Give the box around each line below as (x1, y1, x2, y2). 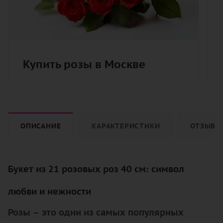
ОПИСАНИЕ (20, 120, 61, 130)
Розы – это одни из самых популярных (8, 206, 184, 218)
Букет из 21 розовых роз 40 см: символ (8, 163, 184, 175)
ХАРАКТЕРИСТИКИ (91, 120, 160, 130)
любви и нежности (8, 185, 91, 197)
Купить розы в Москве (23, 57, 145, 71)
